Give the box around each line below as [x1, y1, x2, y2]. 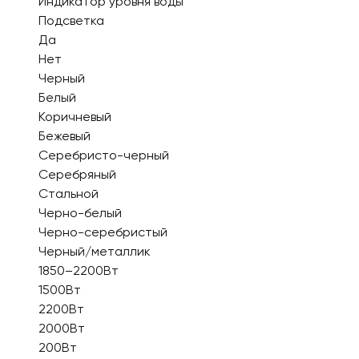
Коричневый [38, 109, 111, 124]
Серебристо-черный [38, 147, 169, 163]
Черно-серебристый [38, 224, 167, 240]
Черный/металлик [38, 244, 151, 259]
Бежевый [38, 128, 91, 143]
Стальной [38, 186, 99, 201]
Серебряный [38, 167, 116, 182]
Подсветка [38, 13, 104, 28]
